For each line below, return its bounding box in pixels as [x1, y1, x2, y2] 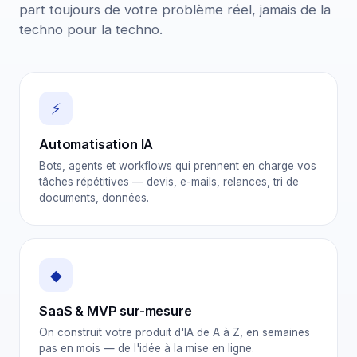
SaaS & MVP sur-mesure [39, 303, 192, 319]
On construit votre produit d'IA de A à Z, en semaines [39, 326, 310, 339]
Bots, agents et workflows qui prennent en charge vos [39, 159, 316, 172]
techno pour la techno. [19, 22, 163, 37]
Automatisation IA [39, 136, 154, 152]
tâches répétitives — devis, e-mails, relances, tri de [39, 175, 299, 188]
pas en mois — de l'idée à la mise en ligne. [39, 342, 254, 355]
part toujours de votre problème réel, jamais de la [19, 2, 331, 18]
